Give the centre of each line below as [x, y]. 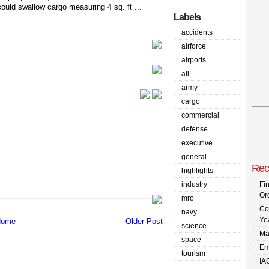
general [194, 157]
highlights [197, 171]
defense [195, 129]
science [194, 226]
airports [194, 60]
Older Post [144, 222]
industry [194, 184]
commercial [200, 115]
